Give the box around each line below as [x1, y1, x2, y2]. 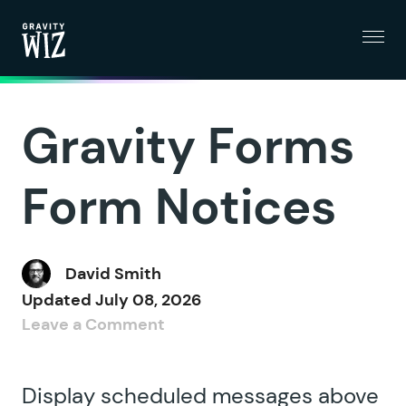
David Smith [65, 262, 161, 285]
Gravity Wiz [21, 58, 107, 80]
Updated [22, 289, 95, 311]
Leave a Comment [22, 314, 165, 335]
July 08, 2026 [95, 289, 201, 311]
